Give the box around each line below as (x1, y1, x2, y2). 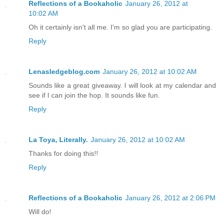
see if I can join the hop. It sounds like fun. (29, 91, 160, 99)
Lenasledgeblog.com (29, 67, 100, 75)
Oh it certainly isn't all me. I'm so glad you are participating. (29, 23, 212, 31)
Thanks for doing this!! (29, 149, 98, 157)
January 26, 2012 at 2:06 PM (125, 193, 216, 202)
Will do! (29, 207, 51, 216)
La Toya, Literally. (29, 135, 88, 144)
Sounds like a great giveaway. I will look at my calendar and (29, 81, 216, 89)
